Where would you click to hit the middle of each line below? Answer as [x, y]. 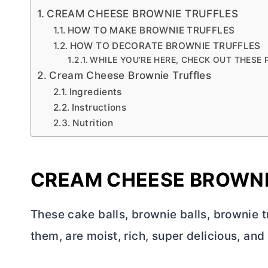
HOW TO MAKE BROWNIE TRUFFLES [151, 30]
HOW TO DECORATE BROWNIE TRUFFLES [165, 45]
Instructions [99, 107]
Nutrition [93, 123]
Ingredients [95, 92]
